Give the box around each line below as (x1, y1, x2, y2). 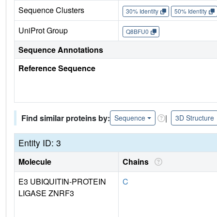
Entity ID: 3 (18, 137, 61, 149)
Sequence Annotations (18, 44, 103, 56)
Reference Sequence (18, 62, 95, 74)
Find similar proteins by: (21, 112, 110, 124)
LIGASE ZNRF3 (18, 187, 74, 199)
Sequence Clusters (18, 4, 84, 16)
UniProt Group (18, 25, 68, 36)
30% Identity (125, 7, 158, 15)
